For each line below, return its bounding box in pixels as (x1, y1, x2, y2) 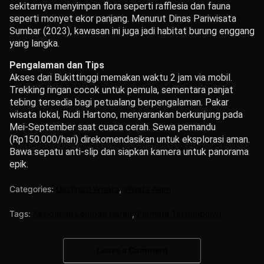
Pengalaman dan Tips (9, 59, 104, 71)
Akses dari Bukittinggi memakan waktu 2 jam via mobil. (9, 71, 232, 83)
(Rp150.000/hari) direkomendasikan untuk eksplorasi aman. (9, 133, 250, 145)
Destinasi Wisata (56, 183, 119, 194)
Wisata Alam (124, 183, 171, 194)
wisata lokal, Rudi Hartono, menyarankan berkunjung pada (9, 108, 243, 120)
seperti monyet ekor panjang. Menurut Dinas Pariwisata (9, 12, 236, 24)
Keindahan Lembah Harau (33, 208, 132, 219)
